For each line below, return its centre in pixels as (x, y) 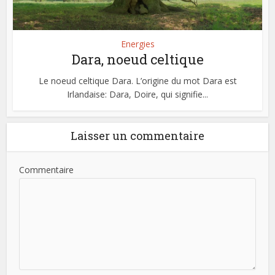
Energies (137, 44)
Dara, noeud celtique (137, 60)
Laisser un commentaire (137, 136)
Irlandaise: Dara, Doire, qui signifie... (137, 95)
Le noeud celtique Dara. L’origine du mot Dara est (137, 81)
